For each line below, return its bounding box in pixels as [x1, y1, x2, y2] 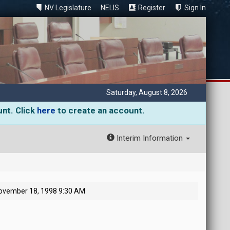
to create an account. [55, 105, 145, 116]
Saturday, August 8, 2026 [106, 88, 187, 97]
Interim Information [114, 133, 185, 143]
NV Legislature [44, 4, 91, 12]
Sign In [184, 4, 206, 12]
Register [138, 4, 165, 12]
